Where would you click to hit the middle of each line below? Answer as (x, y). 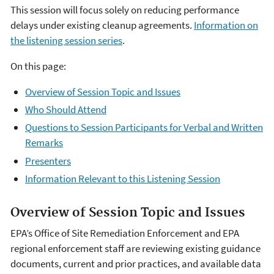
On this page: (38, 66)
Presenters (48, 161)
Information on (226, 25)
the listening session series (66, 40)
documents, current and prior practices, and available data (136, 264)
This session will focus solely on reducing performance (125, 9)
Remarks (44, 143)
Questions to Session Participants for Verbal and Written (144, 128)
